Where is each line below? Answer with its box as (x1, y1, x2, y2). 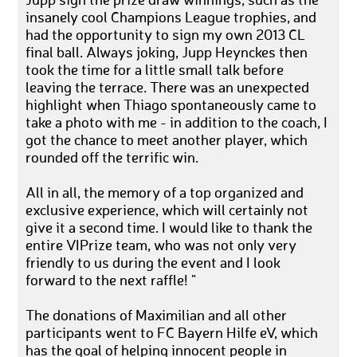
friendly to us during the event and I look (25, 256, 281, 271)
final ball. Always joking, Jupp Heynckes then (25, 45, 308, 61)
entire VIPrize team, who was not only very (25, 238, 297, 253)
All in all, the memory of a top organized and (25, 186, 304, 201)
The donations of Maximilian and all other (25, 308, 288, 324)
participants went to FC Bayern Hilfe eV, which (25, 326, 319, 341)
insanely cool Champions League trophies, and (25, 10, 317, 25)
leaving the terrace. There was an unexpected (25, 80, 310, 96)
